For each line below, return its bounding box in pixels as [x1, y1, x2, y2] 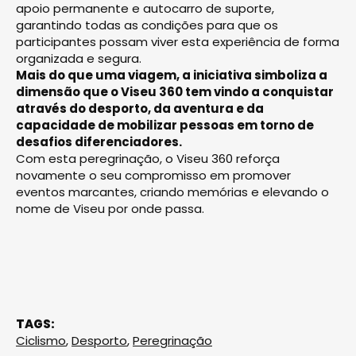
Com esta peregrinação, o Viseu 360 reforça [16, 149, 280, 167]
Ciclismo [16, 331, 66, 349]
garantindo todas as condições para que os [16, 16, 278, 33]
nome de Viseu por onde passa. [16, 199, 204, 217]
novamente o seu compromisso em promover [16, 166, 291, 184]
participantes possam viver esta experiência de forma [16, 33, 339, 50]
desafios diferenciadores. [16, 133, 182, 150]
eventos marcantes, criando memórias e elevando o [16, 183, 329, 200]
